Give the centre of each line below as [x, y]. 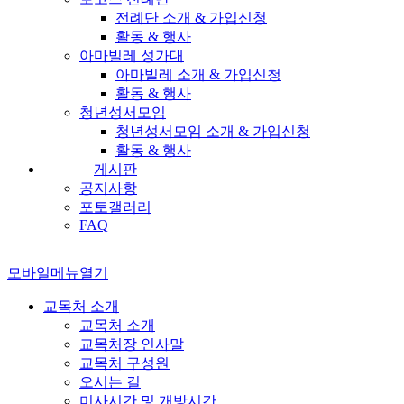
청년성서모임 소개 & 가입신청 [213, 131]
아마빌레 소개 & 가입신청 [198, 74]
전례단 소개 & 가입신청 [191, 17]
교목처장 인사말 [132, 344]
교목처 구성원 [124, 363]
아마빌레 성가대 [132, 55]
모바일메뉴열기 [58, 272]
